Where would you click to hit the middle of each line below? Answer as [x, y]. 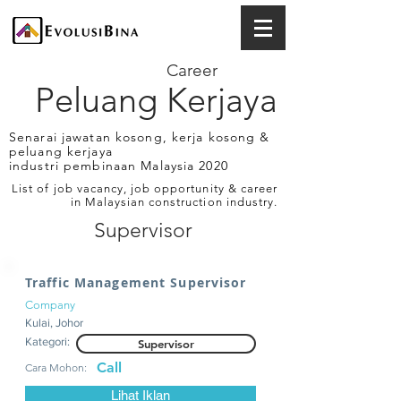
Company [50, 305]
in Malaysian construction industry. [174, 202]
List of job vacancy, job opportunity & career [145, 188]
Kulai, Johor [54, 323]
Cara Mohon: [56, 367]
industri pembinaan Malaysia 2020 [119, 166]
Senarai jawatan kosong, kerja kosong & [140, 137]
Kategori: [47, 341]
